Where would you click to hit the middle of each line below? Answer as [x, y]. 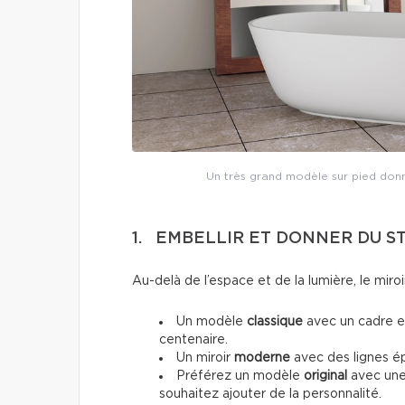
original [324, 377]
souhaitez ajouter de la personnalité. [270, 395]
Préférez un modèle [238, 377]
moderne [260, 358]
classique [273, 322]
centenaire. [193, 340]
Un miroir [203, 358]
